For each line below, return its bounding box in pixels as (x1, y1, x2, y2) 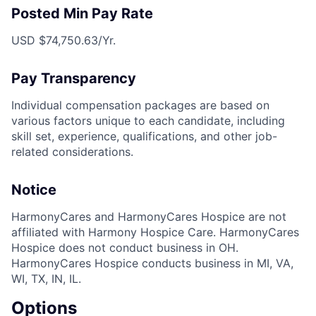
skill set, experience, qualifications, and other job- (11, 128, 277, 143)
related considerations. (11, 144, 133, 159)
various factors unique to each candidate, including (11, 113, 285, 128)
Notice (11, 181, 56, 198)
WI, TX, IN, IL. (11, 271, 81, 286)
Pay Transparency (11, 69, 136, 87)
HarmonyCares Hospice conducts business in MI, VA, (11, 255, 293, 270)
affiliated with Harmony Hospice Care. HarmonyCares (11, 224, 299, 239)
